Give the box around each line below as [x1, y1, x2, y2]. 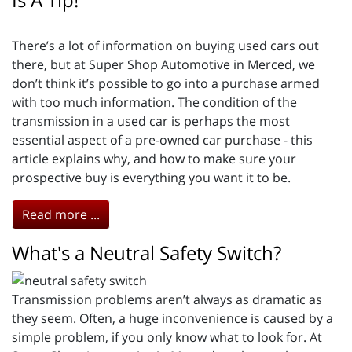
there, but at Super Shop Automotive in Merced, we [12, 55, 315, 73]
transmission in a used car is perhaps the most [12, 112, 290, 130]
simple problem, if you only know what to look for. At [12, 328, 322, 346]
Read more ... [22, 205, 100, 223]
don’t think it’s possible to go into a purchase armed [12, 74, 320, 92]
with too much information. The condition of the [12, 93, 297, 111]
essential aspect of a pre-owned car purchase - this [12, 130, 313, 148]
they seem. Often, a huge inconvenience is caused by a [12, 310, 333, 328]
